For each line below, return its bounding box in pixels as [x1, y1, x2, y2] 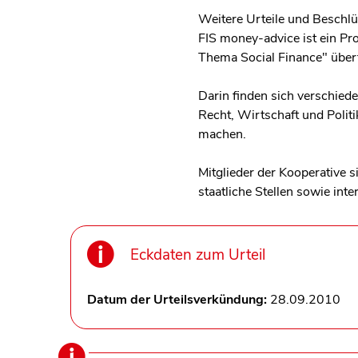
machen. [198, 125, 246, 143]
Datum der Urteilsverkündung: [87, 290, 270, 308]
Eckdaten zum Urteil [130, 244, 265, 265]
